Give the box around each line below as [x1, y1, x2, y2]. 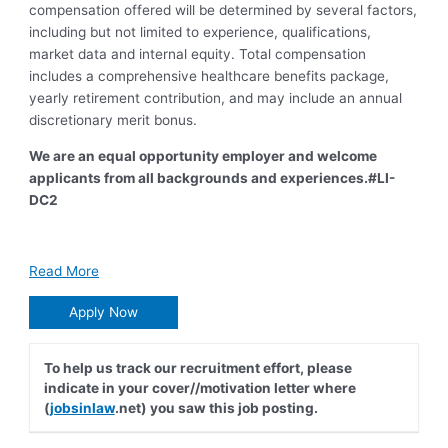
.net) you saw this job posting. [114, 399, 318, 416]
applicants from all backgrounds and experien [29, 170, 341, 187]
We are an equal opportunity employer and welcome [29, 148, 378, 165]
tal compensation [255, 46, 367, 63]
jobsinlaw [49, 399, 115, 416]
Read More [29, 263, 100, 280]
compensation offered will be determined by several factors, [29, 2, 418, 19]
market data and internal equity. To [29, 46, 256, 63]
